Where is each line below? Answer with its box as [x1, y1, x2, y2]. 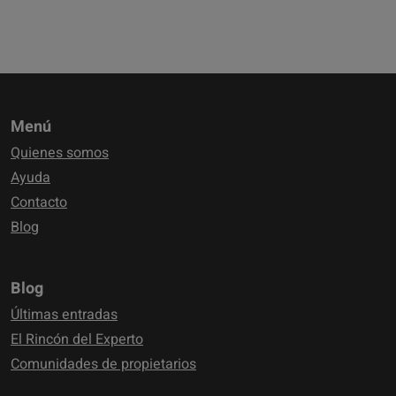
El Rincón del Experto [11, 329, 143, 350]
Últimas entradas [11, 304, 118, 325]
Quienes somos [11, 142, 109, 164]
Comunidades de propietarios [11, 354, 196, 375]
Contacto [11, 192, 67, 213]
